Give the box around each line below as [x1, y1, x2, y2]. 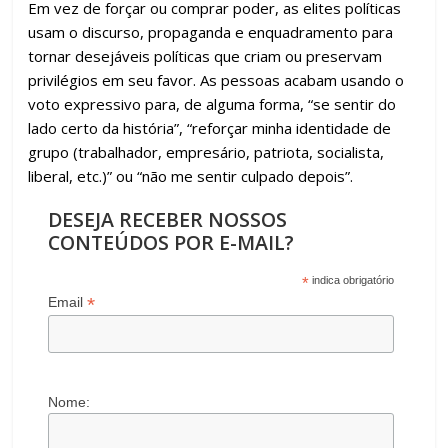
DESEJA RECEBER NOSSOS [48, 206, 288, 234]
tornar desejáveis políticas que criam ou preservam [28, 46, 383, 67]
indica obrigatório [309, 274, 395, 287]
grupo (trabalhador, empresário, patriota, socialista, [28, 142, 385, 163]
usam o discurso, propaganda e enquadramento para [28, 22, 394, 43]
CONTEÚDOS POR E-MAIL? [48, 229, 295, 257]
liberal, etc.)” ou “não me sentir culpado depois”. [28, 166, 354, 187]
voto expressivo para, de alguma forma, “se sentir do [28, 94, 397, 115]
